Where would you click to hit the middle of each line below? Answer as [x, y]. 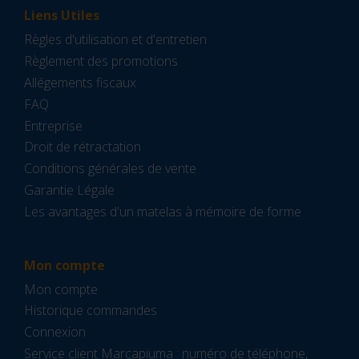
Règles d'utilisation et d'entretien [115, 40]
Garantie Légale [69, 190]
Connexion [55, 332]
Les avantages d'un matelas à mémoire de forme [163, 211]
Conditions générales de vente [110, 169]
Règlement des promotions [101, 61]
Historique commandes [91, 311]
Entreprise [53, 125]
